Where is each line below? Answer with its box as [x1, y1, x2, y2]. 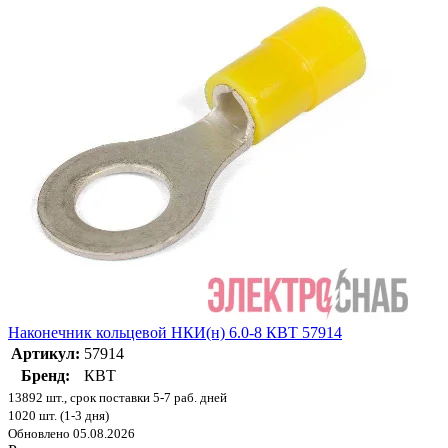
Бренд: [21, 366, 70, 384]
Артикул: [11, 344, 80, 362]
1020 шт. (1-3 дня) [8, 407, 109, 423]
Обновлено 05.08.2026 [8, 425, 135, 441]
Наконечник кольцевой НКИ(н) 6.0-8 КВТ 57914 [8, 323, 342, 341]
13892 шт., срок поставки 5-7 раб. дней [8, 389, 227, 405]
